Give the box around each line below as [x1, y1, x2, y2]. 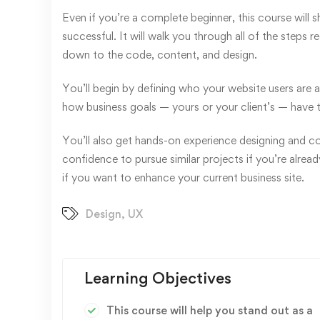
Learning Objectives [84, 269, 231, 287]
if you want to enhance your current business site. [62, 171, 304, 184]
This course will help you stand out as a [106, 304, 313, 317]
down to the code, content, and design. [62, 48, 257, 61]
